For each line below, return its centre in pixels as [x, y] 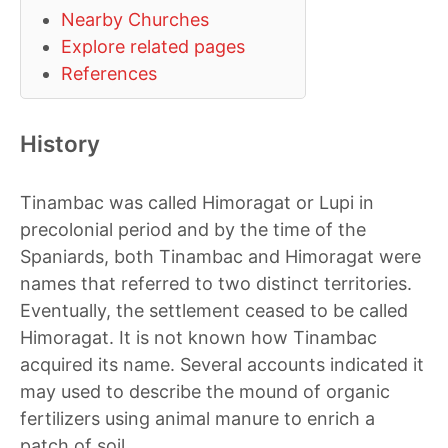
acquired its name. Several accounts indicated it [222, 364]
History [60, 143]
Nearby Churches [135, 19]
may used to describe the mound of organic [205, 391]
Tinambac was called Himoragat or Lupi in [197, 202]
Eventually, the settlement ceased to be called [214, 310]
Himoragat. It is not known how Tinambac [198, 337]
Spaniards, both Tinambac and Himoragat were [220, 256]
